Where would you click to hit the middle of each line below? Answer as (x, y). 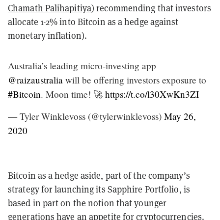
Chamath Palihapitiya (50, 8)
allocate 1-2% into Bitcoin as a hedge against (93, 22)
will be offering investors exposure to (135, 80)
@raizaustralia (35, 80)
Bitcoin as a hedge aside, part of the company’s (99, 175)
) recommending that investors (151, 8)
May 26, (180, 116)
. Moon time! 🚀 (73, 94)
